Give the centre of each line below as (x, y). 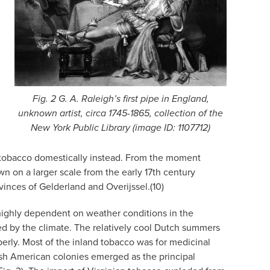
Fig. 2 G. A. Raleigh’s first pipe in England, (121, 99)
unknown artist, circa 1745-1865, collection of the (121, 114)
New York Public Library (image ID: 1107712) (121, 128)
